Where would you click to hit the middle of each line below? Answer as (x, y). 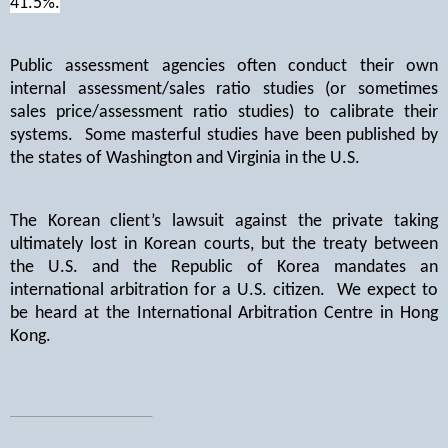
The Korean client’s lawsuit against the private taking (224, 221)
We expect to (387, 290)
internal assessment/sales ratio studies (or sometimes (224, 89)
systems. (41, 135)
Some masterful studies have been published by (261, 135)
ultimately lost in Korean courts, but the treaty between (224, 244)
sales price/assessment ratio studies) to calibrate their (224, 112)
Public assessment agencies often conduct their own (224, 66)
